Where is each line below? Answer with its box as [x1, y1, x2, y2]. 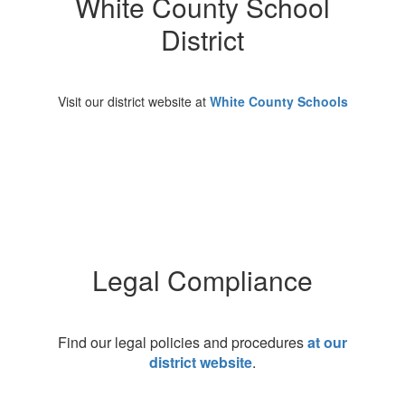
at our [307, 332, 347, 353]
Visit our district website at [57, 92, 210, 110]
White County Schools [209, 92, 348, 110]
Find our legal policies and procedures [58, 332, 307, 353]
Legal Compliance [92, 260, 313, 299]
